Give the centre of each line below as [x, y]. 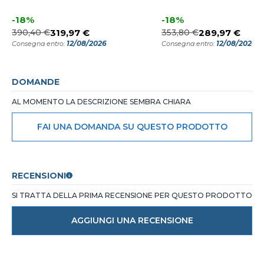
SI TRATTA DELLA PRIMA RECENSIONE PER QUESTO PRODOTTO [132, 196]
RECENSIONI [39, 176]
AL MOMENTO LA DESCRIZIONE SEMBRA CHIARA [101, 102]
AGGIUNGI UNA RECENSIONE [132, 221]
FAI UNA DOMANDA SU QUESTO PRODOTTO [132, 127]
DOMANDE [36, 82]
